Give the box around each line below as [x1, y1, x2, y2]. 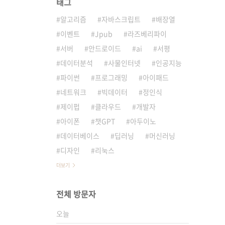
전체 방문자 [56, 188, 96, 200]
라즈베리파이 [128, 29, 167, 39]
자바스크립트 [101, 14, 141, 24]
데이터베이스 [60, 131, 99, 141]
